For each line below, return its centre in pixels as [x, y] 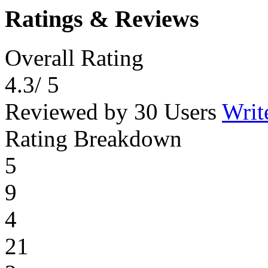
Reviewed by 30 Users [113, 111]
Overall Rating [74, 57]
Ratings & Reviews [102, 19]
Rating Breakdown [93, 138]
